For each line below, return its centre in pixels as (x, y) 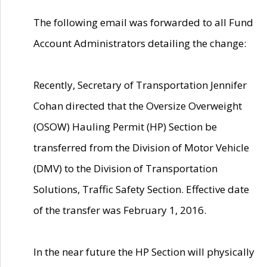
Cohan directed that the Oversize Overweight (138, 106)
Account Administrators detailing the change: (140, 43)
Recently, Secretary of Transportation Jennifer (140, 85)
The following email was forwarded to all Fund (143, 22)
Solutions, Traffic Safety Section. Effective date (141, 189)
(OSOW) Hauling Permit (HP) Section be (125, 127)
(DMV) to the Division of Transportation (125, 168)
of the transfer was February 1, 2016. (120, 210)
